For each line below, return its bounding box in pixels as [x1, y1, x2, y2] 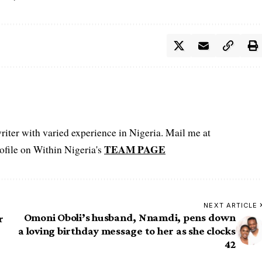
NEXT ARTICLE [204, 201, 258, 209]
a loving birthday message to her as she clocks [18, 224, 236, 237]
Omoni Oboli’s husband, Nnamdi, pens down [23, 211, 236, 223]
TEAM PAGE [104, 141, 166, 157]
